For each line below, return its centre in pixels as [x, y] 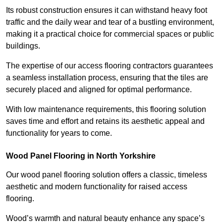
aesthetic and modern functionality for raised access [97, 187]
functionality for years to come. [59, 133]
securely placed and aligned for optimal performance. [99, 90]
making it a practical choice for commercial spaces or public [110, 34]
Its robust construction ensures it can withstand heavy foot [107, 10]
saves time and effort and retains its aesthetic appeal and [105, 121]
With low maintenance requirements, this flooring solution [106, 110]
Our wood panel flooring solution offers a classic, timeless [107, 175]
